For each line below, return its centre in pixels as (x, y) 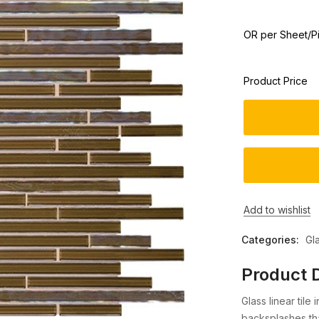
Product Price (276, 80)
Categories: (272, 239)
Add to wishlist (277, 210)
